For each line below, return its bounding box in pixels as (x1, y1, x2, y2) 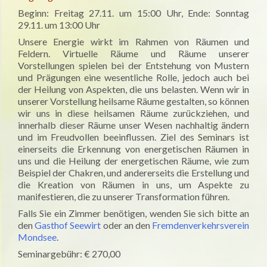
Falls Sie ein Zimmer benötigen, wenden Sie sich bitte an (18, 207, 249, 219)
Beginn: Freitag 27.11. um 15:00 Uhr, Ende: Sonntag (18, 7, 249, 18)
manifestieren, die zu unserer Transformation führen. (18, 191, 229, 202)
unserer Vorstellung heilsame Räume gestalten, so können (18, 95, 249, 107)
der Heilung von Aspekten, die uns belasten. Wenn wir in (18, 83, 249, 95)
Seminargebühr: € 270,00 (18, 248, 120, 259)
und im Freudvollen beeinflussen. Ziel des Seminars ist (18, 131, 249, 142)
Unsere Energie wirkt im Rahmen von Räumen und (18, 36, 249, 47)
